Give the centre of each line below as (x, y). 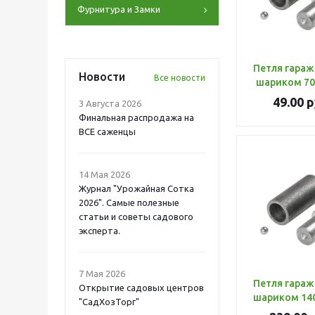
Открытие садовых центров (141, 288)
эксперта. (99, 231)
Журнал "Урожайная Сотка (136, 188)
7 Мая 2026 (102, 274)
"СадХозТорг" (109, 302)
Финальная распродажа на (136, 117)
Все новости (180, 78)
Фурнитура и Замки (119, 9)
